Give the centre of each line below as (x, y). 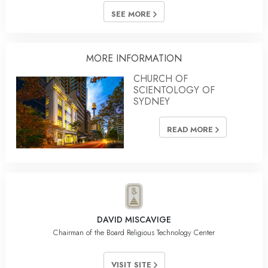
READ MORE (191, 129)
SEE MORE (132, 14)
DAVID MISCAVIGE (134, 220)
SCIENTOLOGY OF (174, 90)
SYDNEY (152, 101)
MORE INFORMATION (134, 58)
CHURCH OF (161, 78)
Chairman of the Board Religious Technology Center (134, 233)
